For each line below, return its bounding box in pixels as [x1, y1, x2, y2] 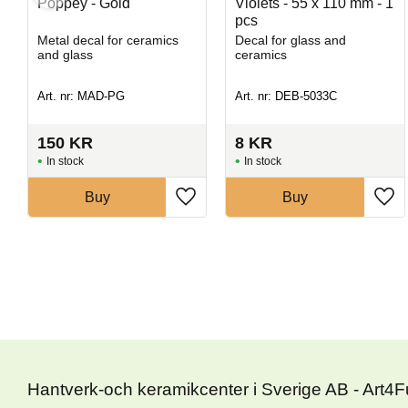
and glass [36, 46, 93, 62]
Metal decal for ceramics [36, 32, 178, 47]
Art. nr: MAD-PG [36, 89, 125, 104]
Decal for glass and [235, 32, 347, 47]
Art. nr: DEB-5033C [235, 89, 338, 104]
